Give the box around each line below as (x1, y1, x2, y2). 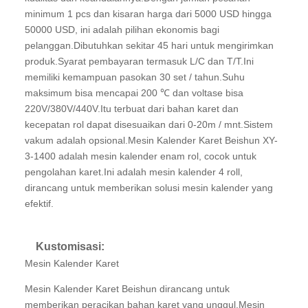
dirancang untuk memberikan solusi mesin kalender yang (25, 182, 273, 193)
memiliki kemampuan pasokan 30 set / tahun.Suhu (25, 71, 245, 82)
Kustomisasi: (36, 240, 104, 252)
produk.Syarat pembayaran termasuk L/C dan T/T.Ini (25, 56, 254, 67)
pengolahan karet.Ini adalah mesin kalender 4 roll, (25, 166, 243, 177)
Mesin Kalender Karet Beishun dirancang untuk (25, 283, 230, 294)
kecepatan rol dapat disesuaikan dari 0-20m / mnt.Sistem (25, 119, 273, 130)
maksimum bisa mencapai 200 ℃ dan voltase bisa (25, 87, 243, 98)
